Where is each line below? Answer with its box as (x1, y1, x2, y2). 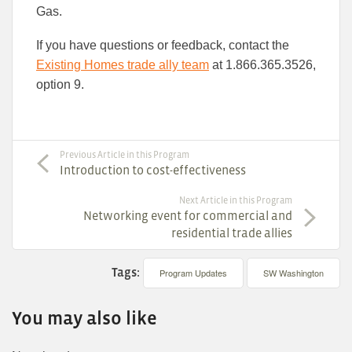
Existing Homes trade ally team (36, 58, 209, 72)
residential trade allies (171, 225, 292, 240)
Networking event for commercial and (83, 208, 292, 223)
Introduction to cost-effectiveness (60, 163, 246, 178)
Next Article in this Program (179, 195, 292, 207)
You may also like (12, 307, 157, 329)
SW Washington (263, 266, 324, 280)
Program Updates (159, 266, 227, 280)
